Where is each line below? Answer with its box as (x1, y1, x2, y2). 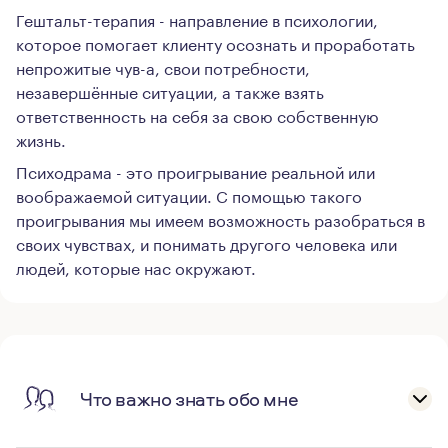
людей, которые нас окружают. (16, 254, 256, 279)
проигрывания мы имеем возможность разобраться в (16, 206, 425, 231)
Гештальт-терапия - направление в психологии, (16, 6, 378, 31)
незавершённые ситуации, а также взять (16, 78, 324, 103)
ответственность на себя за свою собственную (16, 102, 379, 127)
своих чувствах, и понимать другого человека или (16, 230, 397, 255)
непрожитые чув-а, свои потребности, (16, 54, 310, 79)
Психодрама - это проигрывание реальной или (16, 158, 375, 183)
